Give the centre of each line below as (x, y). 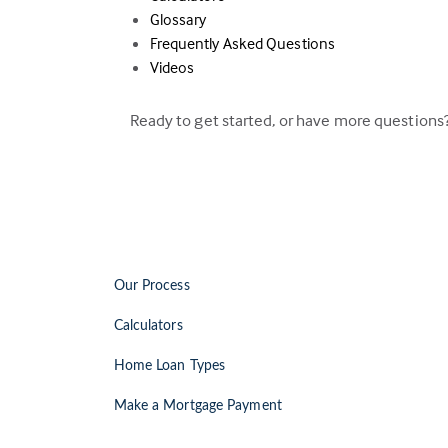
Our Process (151, 286)
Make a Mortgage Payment (197, 406)
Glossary (178, 19)
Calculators (148, 326)
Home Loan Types (169, 366)
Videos (172, 67)
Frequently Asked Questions (242, 43)
